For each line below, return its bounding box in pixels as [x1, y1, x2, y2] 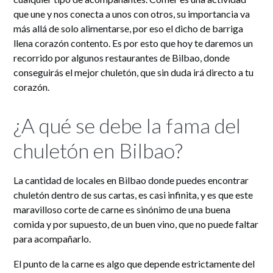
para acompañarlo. [13, 232, 91, 244]
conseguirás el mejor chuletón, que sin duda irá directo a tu [13, 66, 254, 78]
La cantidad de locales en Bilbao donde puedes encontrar [13, 174, 249, 186]
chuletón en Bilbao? [13, 137, 183, 163]
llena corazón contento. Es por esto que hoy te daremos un [13, 37, 253, 49]
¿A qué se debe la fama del [13, 112, 241, 138]
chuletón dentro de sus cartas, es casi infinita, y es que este [13, 188, 253, 200]
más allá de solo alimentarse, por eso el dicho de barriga [13, 22, 244, 34]
